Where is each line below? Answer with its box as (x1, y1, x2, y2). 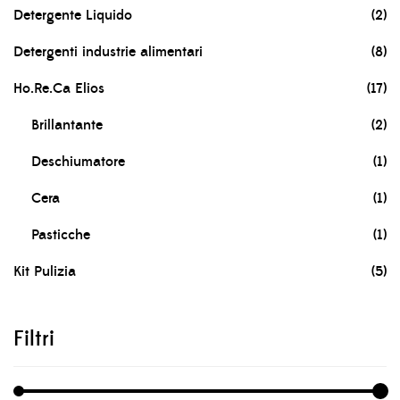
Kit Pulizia (13, 262, 76, 281)
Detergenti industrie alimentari (13, 43, 203, 62)
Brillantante (31, 116, 103, 135)
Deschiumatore (31, 153, 125, 171)
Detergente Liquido (13, 6, 132, 25)
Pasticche (31, 226, 90, 245)
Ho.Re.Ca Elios (13, 79, 104, 98)
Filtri (13, 326, 54, 354)
